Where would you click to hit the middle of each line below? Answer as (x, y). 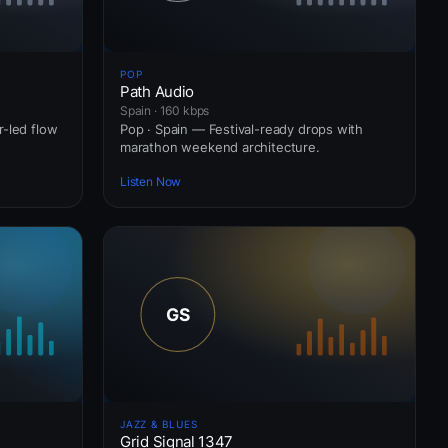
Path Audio (157, 91)
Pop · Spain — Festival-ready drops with (242, 128)
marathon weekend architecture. (220, 146)
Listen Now (151, 182)
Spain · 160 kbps (165, 110)
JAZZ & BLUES (159, 423)
